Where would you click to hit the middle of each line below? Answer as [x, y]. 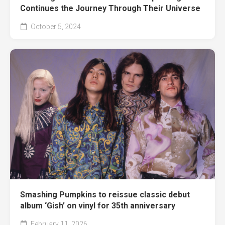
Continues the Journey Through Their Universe [110, 8]
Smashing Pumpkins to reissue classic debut [105, 194]
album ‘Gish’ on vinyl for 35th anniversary [98, 205]
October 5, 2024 [55, 26]
